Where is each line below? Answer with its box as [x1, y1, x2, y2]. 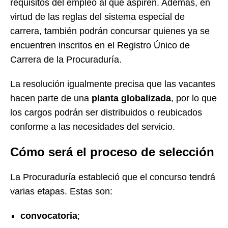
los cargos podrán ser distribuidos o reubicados [10, 107, 202, 118]
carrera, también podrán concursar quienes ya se [10, 25, 210, 36]
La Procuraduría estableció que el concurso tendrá [10, 172, 215, 182]
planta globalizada [92, 93, 171, 103]
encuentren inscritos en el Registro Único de [10, 40, 190, 50]
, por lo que [171, 93, 217, 103]
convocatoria [20, 210, 77, 221]
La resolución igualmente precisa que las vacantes [10, 78, 215, 89]
